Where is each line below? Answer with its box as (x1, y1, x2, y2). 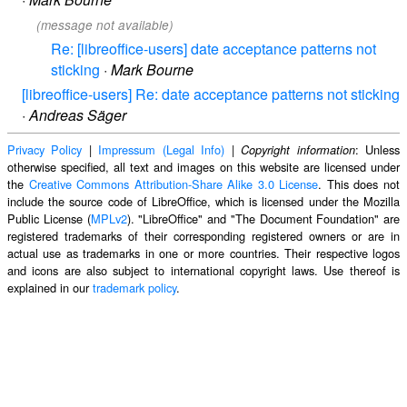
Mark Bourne (111, 59, 194, 80)
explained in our (7, 279, 93, 297)
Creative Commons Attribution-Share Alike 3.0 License (28, 175, 319, 194)
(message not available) (36, 15, 174, 34)
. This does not (318, 175, 401, 194)
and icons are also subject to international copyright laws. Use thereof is (7, 262, 400, 280)
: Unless (354, 141, 401, 159)
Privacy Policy (7, 141, 83, 159)
